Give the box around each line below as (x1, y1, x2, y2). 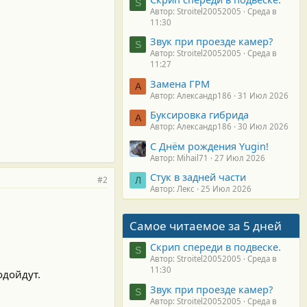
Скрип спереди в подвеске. (150, 240, 281, 254)
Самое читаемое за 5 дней (130, 217, 282, 234)
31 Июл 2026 (238, 90, 288, 101)
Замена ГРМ (150, 76, 210, 90)
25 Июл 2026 (201, 183, 251, 194)
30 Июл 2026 (238, 121, 288, 132)
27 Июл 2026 (214, 152, 265, 163)
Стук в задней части (150, 169, 246, 184)
